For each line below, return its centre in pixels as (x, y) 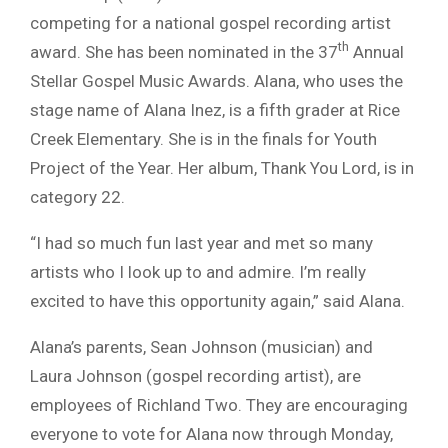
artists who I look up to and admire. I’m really (198, 271)
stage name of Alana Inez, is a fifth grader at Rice (215, 109)
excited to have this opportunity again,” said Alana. (217, 300)
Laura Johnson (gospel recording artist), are (195, 375)
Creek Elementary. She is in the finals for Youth (203, 138)
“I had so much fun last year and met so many (201, 242)
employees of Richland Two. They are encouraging (219, 404)
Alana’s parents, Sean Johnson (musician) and (201, 346)
